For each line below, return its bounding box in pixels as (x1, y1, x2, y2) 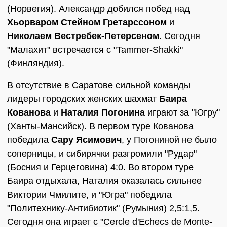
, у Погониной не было (122, 135, 217, 145)
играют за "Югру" (145, 107, 220, 118)
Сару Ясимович (51, 135, 122, 145)
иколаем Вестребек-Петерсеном (14, 31, 159, 41)
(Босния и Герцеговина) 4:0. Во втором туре (7, 162, 194, 172)
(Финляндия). (7, 58, 64, 68)
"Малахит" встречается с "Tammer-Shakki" (7, 45, 183, 55)
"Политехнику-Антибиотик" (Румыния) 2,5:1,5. (7, 203, 200, 213)
